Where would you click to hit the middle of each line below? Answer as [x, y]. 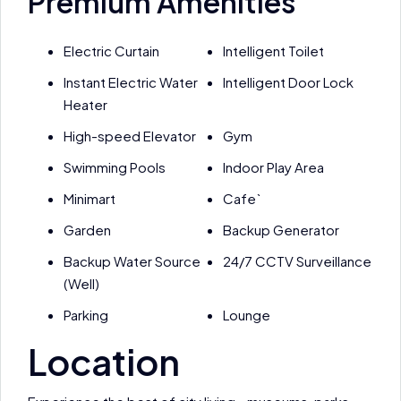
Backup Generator [281, 230]
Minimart [90, 198]
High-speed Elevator [130, 136]
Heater [85, 104]
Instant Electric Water [131, 82]
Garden [87, 230]
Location [104, 361]
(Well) [81, 283]
